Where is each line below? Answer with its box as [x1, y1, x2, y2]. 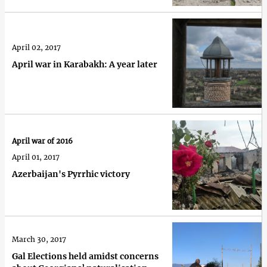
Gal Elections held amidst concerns [12, 250, 159, 262]
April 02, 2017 [12, 42, 61, 52]
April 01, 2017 [12, 153, 60, 162]
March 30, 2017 [12, 234, 66, 244]
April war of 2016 [12, 136, 73, 146]
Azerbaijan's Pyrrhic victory [12, 169, 130, 180]
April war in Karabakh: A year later [12, 58, 157, 70]
